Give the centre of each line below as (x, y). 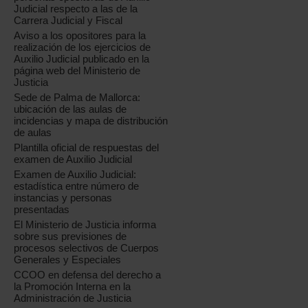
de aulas (33, 133)
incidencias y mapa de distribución (91, 121)
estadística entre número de (77, 186)
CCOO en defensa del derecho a (88, 275)
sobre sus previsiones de (70, 236)
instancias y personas (63, 198)
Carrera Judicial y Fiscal (68, 21)
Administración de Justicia (73, 298)
